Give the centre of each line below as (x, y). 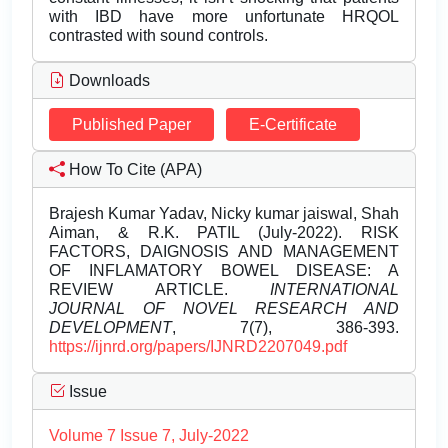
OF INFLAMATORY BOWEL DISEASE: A (224, 271)
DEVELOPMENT (110, 328)
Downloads (107, 81)
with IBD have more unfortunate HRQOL (224, 17)
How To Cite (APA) (133, 170)
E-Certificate (293, 125)
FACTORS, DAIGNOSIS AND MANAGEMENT (224, 252)
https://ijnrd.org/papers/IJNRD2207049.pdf (198, 347)
